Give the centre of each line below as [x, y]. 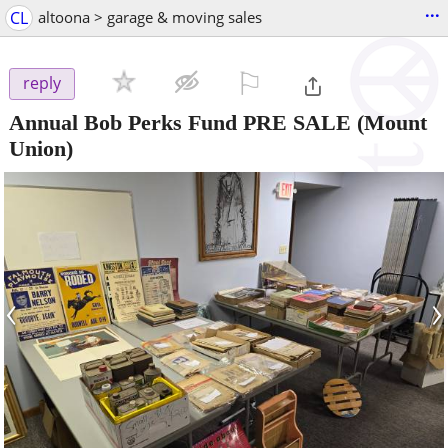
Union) [41, 148]
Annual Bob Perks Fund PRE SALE [180, 122]
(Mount [389, 122]
